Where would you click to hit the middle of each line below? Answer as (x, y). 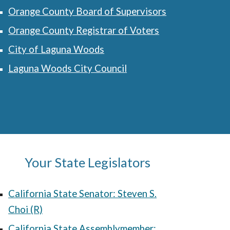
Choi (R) (26, 209)
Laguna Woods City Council (68, 68)
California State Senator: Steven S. (83, 194)
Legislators (118, 162)
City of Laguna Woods (56, 49)
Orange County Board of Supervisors (88, 11)
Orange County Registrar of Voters (84, 30)
